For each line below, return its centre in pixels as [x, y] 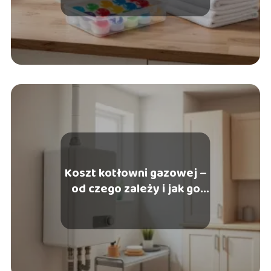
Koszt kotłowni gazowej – [135, 173]
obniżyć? [135, 204]
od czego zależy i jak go [135, 188]
